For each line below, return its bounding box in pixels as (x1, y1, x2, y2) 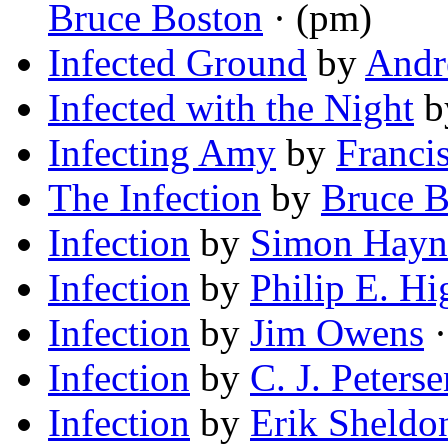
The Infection (48, 176, 261, 220)
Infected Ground (48, 41, 307, 85)
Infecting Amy (48, 131, 276, 175)
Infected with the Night (48, 86, 414, 130)
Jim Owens (250, 311, 424, 355)
